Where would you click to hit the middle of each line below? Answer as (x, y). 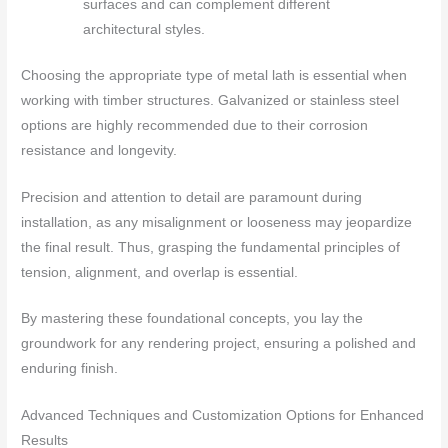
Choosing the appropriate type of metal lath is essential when (214, 75)
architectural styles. (143, 30)
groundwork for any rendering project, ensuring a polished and (219, 344)
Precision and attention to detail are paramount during (192, 197)
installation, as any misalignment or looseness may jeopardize (217, 222)
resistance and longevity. (99, 150)
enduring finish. (70, 369)
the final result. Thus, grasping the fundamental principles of (211, 247)
